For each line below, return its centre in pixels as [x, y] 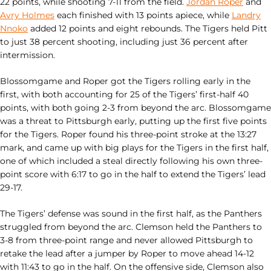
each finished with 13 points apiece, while [143, 15]
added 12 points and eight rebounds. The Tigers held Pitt [148, 28]
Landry [246, 15]
